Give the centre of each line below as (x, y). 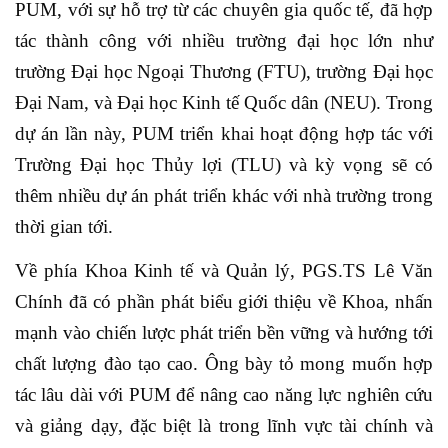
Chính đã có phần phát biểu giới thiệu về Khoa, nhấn (224, 301)
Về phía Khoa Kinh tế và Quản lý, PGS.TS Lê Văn (224, 270)
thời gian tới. (64, 226)
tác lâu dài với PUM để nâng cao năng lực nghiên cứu (224, 394)
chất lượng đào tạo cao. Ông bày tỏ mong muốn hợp (224, 363)
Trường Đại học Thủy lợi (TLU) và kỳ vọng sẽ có (224, 164)
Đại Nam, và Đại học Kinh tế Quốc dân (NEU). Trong (224, 102)
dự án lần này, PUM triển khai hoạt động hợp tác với (224, 133)
